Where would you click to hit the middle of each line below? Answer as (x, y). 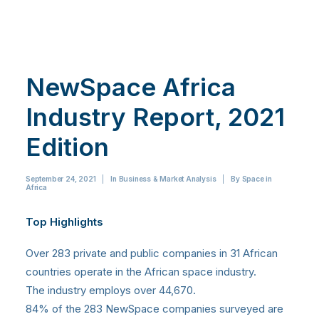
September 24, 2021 (61, 179)
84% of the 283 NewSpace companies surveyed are (155, 309)
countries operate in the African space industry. (141, 272)
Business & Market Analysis (167, 179)
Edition (67, 147)
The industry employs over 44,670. (111, 291)
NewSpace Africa (131, 87)
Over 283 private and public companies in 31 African (152, 253)
